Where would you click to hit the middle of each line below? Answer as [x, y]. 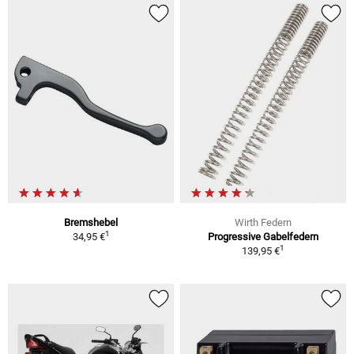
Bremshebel [91, 223]
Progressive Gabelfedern [263, 237]
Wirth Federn [263, 223]
